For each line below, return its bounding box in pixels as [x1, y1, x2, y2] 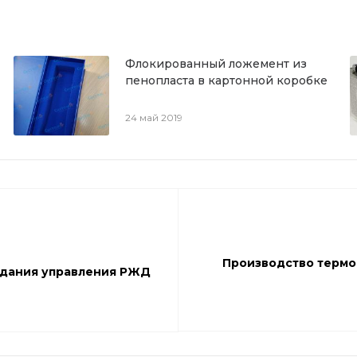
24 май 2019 [125, 112, 183, 124]
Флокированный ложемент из [125, 57, 308, 71]
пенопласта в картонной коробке [125, 73, 328, 88]
